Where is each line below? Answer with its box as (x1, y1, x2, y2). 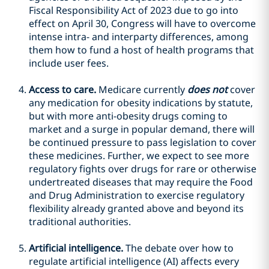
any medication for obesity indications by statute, (29, 96, 253, 109)
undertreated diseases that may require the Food (29, 175, 253, 189)
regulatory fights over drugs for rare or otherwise (29, 162, 256, 175)
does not (187, 83, 228, 96)
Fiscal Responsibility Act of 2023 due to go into (29, 4, 238, 17)
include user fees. (29, 56, 109, 70)
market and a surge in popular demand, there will (29, 122, 255, 136)
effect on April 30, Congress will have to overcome (29, 17, 256, 30)
